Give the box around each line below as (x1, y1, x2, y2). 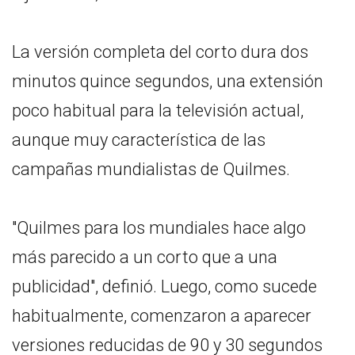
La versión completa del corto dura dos (12, 41, 308, 62)
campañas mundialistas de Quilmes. (12, 158, 290, 179)
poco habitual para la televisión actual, (12, 100, 303, 120)
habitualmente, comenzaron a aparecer (12, 305, 311, 326)
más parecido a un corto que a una (12, 246, 277, 267)
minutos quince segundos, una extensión (12, 71, 323, 91)
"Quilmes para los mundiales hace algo (12, 217, 306, 238)
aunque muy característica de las (12, 129, 265, 150)
